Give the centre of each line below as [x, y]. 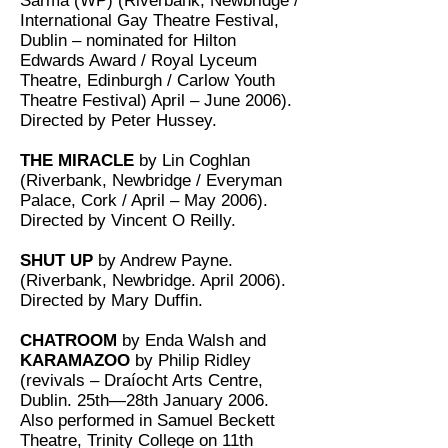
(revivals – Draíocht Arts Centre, [141, 380]
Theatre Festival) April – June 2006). [156, 100]
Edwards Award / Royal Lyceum [138, 60]
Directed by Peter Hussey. [118, 120]
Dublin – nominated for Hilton [128, 40]
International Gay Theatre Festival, [149, 20]
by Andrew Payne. [165, 260]
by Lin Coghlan [194, 160]
